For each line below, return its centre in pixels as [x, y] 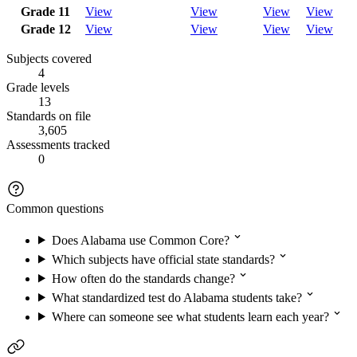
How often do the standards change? [143, 278]
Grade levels [38, 87]
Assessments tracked [58, 144]
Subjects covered [49, 58]
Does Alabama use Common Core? [140, 240]
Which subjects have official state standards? [163, 259]
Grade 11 [45, 11]
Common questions [55, 208]
